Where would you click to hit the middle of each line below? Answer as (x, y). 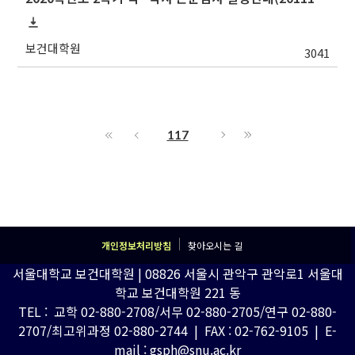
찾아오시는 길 (215, 245)
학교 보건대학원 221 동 (177, 292)
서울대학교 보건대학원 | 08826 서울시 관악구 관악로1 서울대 (177, 273)
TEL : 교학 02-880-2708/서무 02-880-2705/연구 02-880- (177, 311)
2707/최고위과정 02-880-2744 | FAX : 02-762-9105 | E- (177, 330)
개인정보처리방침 (136, 245)
